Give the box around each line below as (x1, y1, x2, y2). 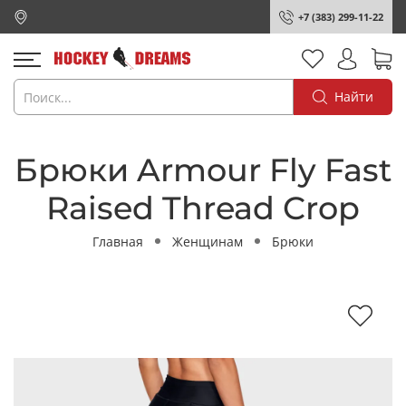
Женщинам (172, 232, 243, 250)
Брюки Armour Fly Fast (14, 150, 391, 189)
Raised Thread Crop (46, 188, 360, 227)
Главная (92, 232, 143, 250)
